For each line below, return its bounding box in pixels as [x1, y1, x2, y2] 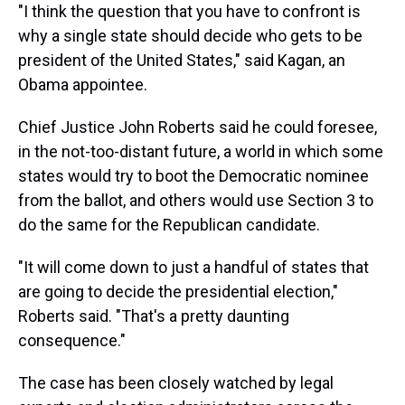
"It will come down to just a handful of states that [18, 258, 369, 277]
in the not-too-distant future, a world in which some [18, 142, 383, 161]
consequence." [18, 331, 126, 350]
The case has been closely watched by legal [18, 373, 334, 392]
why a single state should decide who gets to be [18, 26, 363, 45]
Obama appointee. [18, 75, 147, 94]
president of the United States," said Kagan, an [18, 51, 345, 70]
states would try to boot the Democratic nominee [18, 166, 369, 185]
